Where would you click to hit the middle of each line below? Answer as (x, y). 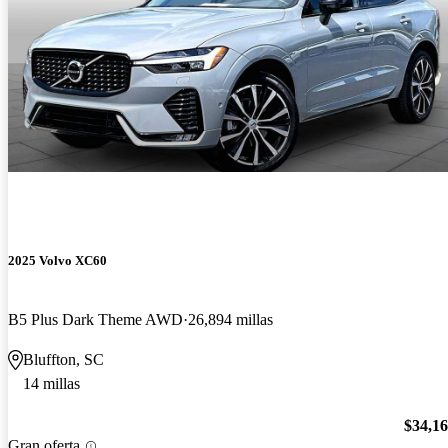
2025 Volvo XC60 (57, 260)
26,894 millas (230, 319)
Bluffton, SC (63, 359)
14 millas (51, 383)
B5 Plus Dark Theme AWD (95, 319)
